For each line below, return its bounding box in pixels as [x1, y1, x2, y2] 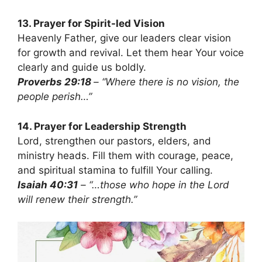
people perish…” [18, 91, 92, 103]
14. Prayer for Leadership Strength [18, 120, 187, 132]
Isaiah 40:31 [18, 178, 78, 191]
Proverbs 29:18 [18, 76, 94, 88]
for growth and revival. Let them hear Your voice [18, 47, 244, 59]
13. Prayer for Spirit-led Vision [18, 18, 165, 30]
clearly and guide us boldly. [18, 61, 146, 74]
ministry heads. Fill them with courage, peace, [18, 149, 233, 161]
